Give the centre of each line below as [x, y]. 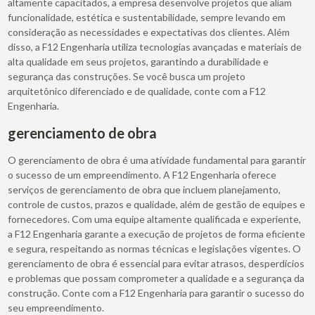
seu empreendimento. [56, 307]
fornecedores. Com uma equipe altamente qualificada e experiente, [155, 219]
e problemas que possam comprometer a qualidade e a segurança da [156, 278]
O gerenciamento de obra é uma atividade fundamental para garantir [157, 160]
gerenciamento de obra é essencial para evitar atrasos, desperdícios [156, 263]
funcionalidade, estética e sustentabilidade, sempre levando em [147, 17]
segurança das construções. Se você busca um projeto [127, 76]
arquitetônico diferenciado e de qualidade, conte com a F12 [137, 91]
